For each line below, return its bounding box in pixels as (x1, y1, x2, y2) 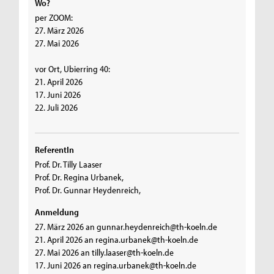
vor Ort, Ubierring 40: (35, 63, 111, 75)
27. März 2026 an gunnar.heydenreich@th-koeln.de (35, 221, 218, 233)
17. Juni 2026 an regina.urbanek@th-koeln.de (35, 259, 197, 272)
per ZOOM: (35, 12, 73, 24)
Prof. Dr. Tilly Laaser (35, 158, 103, 171)
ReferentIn (35, 144, 75, 156)
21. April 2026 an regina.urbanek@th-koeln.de (35, 234, 199, 246)
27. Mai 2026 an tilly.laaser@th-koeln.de (35, 246, 174, 259)
